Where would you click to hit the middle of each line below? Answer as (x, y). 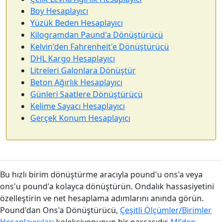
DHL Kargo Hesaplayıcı (73, 58)
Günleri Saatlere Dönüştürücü (86, 94)
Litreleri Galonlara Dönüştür (83, 70)
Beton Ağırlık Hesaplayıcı (76, 82)
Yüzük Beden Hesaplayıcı (77, 23)
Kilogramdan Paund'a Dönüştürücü (97, 35)
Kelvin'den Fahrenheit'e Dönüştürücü (100, 47)
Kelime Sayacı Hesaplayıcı (78, 106)
